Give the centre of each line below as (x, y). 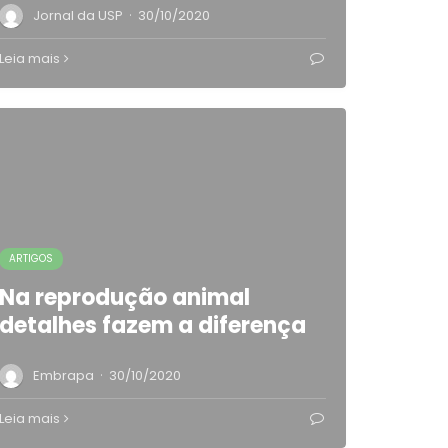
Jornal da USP (78, 15)
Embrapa (64, 375)
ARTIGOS (31, 258)
